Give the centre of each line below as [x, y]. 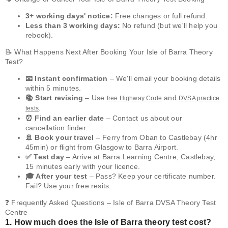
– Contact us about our [143, 118]
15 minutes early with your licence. [83, 167]
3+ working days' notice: [69, 16]
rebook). [39, 35]
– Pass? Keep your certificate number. [152, 176]
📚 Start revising [54, 98]
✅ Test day [45, 157]
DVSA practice [199, 98]
